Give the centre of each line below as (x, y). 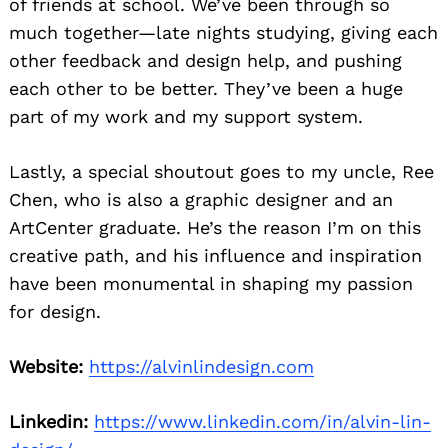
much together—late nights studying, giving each (223, 32)
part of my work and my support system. (186, 116)
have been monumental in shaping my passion (211, 283)
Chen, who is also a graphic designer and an (201, 199)
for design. (55, 311)
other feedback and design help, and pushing (205, 60)
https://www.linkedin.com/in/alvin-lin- (262, 421)
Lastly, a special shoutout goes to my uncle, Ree (221, 171)
